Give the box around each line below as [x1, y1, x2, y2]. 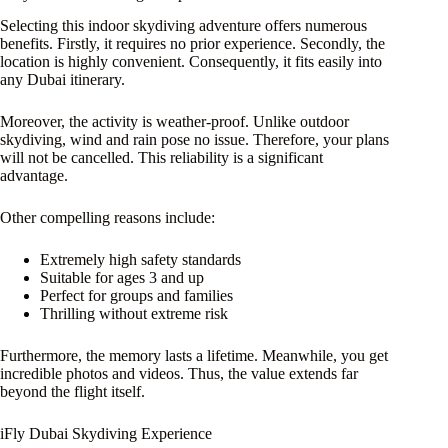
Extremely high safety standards [40, 251, 241, 269]
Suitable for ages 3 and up [40, 269, 204, 287]
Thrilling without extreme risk [40, 305, 228, 323]
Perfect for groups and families [40, 287, 233, 305]
